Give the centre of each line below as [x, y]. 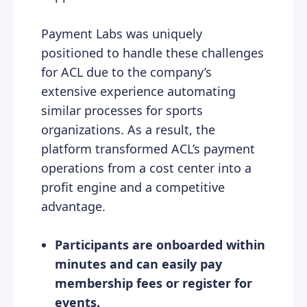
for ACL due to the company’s [126, 72]
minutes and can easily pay [138, 263]
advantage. [73, 206]
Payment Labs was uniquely [122, 33]
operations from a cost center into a [146, 168]
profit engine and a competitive [133, 187]
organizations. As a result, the [128, 129]
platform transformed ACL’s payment [148, 148]
